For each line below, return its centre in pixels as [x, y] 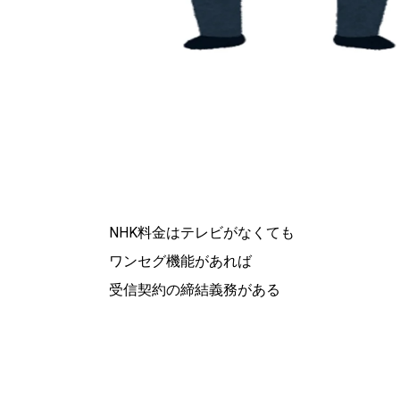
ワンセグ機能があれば [180, 261]
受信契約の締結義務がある [195, 289]
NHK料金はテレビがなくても [202, 232]
